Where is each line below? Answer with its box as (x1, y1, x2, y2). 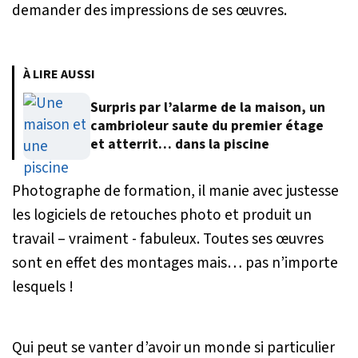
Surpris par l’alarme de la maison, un (90, 97, 325, 118)
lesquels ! (12, 275, 74, 298)
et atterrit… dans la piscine (90, 134, 269, 155)
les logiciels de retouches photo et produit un (12, 203, 312, 226)
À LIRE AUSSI (23, 65, 95, 83)
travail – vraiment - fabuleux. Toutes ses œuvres (12, 227, 324, 250)
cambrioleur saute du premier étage (90, 116, 324, 137)
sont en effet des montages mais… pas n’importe (12, 251, 338, 274)
